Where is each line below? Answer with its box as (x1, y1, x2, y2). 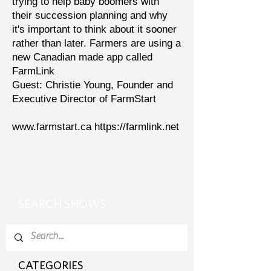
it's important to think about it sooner (12, 24, 177, 35)
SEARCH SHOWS (18, 197, 106, 211)
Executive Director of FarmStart (12, 93, 156, 105)
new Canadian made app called (12, 51, 152, 63)
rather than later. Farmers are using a (12, 38, 181, 49)
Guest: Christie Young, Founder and (12, 79, 173, 91)
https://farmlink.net (94, 121, 179, 132)
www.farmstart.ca (12, 121, 91, 132)
